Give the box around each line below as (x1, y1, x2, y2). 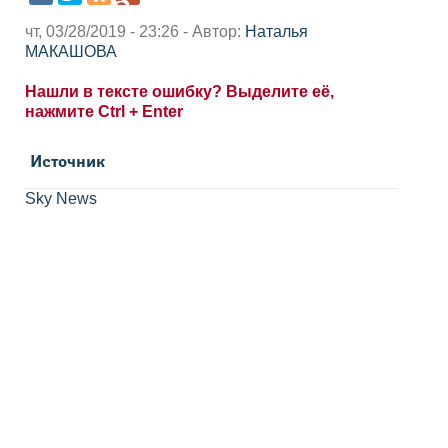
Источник (30, 154, 105, 170)
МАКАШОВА (25, 42, 117, 60)
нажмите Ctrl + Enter (25, 102, 183, 120)
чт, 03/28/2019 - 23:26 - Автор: (25, 22, 245, 40)
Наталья (245, 22, 308, 40)
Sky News (25, 189, 97, 207)
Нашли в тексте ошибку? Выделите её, (25, 82, 334, 100)
